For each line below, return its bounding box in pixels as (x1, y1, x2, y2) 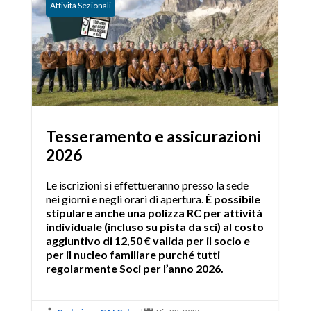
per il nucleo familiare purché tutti (45, 247, 220, 261)
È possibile (205, 192, 260, 205)
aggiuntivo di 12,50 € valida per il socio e (45, 233, 250, 247)
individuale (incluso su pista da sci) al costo (45, 219, 264, 233)
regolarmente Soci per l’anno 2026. (45, 261, 224, 275)
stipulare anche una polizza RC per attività (45, 205, 262, 219)
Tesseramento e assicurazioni (45, 126, 261, 146)
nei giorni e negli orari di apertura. (45, 192, 205, 205)
